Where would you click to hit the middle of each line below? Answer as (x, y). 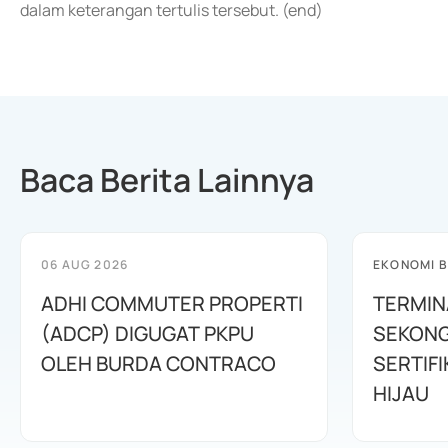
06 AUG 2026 (85, 264)
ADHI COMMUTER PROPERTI (172, 303)
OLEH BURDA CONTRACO (158, 363)
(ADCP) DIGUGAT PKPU (147, 333)
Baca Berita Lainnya (167, 180)
